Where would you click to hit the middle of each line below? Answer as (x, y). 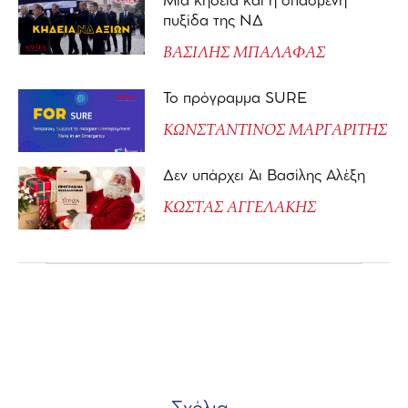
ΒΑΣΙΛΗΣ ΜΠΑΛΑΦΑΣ (244, 52)
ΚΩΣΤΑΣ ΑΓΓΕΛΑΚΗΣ (239, 207)
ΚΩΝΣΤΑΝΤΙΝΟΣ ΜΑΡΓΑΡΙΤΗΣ (275, 129)
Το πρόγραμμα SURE (237, 98)
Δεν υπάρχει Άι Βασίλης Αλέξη (264, 176)
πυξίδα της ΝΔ (213, 21)
